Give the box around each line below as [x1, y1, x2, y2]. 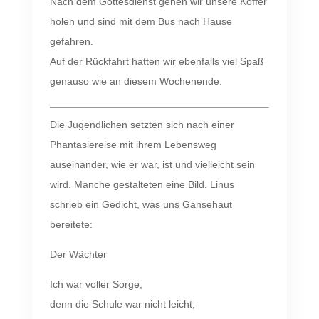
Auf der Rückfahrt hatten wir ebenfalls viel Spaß [49, 55, 264, 67]
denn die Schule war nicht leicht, [49, 298, 195, 310]
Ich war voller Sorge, [49, 278, 142, 290]
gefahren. [49, 35, 93, 47]
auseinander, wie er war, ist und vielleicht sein [49, 158, 255, 170]
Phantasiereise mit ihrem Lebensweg [49, 138, 216, 150]
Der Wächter [49, 248, 107, 260]
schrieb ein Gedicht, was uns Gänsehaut [49, 198, 232, 210]
